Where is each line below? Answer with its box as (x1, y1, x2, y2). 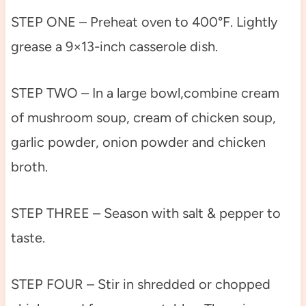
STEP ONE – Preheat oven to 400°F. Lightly (10, 14, 278, 31)
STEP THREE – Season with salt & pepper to (10, 205, 281, 222)
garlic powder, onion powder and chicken (10, 134, 266, 151)
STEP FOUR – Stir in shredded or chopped (10, 276, 270, 293)
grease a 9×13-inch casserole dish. (10, 38, 218, 55)
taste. (10, 229, 45, 247)
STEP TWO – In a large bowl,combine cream (10, 85, 279, 102)
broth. (10, 158, 48, 176)
